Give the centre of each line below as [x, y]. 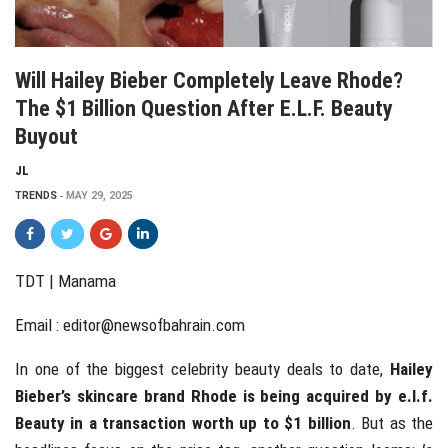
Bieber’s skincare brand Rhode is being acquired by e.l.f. [224, 396]
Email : [39, 325]
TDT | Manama [65, 281]
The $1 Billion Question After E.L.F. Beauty [204, 109]
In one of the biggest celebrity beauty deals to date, [202, 369]
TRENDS [36, 196]
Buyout [46, 137]
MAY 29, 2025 [99, 196]
